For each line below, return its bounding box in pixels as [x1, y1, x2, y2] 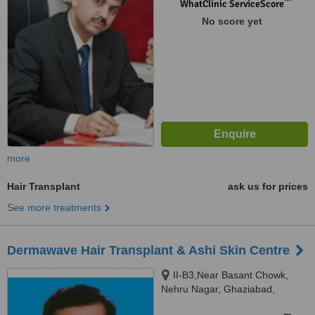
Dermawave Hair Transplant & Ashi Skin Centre [7, 243, 290, 257]
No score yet [201, 15, 262, 27]
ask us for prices [228, 181, 308, 192]
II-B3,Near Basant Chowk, [173, 269, 288, 281]
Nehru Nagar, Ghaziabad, [161, 283, 275, 295]
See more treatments [7, 202, 101, 213]
